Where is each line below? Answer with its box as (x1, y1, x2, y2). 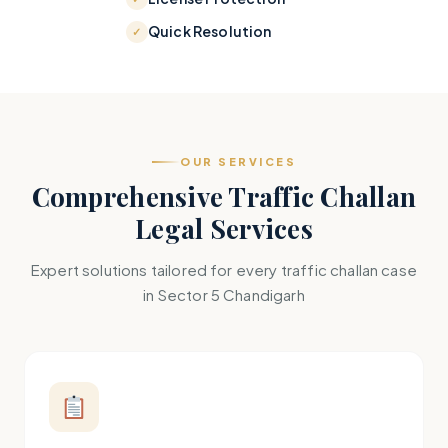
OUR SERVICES (180, 155, 296, 168)
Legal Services (135, 211, 313, 246)
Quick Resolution (148, 22, 272, 40)
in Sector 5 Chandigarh (143, 285, 305, 304)
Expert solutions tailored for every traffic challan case (31, 260, 417, 279)
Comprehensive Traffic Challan (31, 179, 417, 214)
